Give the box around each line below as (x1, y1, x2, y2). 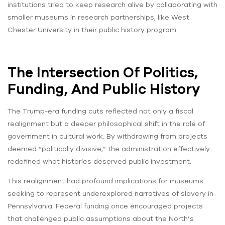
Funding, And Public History (8, 81, 200, 97)
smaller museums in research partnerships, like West (8, 13, 189, 22)
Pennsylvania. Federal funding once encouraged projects (8, 202, 203, 210)
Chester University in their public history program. (8, 26, 180, 34)
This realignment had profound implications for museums (8, 177, 203, 185)
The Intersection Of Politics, (8, 64, 198, 81)
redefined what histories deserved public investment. (8, 157, 191, 166)
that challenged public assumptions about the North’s (8, 214, 194, 223)
